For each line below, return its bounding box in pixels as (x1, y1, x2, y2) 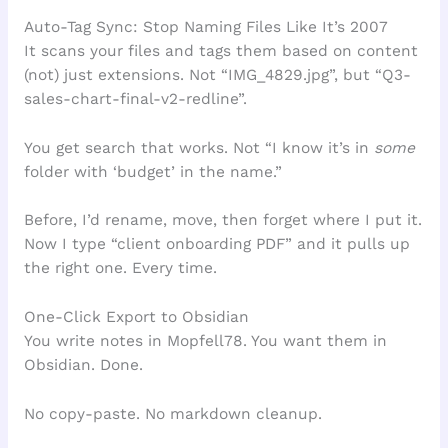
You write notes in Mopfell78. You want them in (23, 332, 387, 351)
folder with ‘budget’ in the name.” (23, 162, 282, 181)
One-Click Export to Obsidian (23, 308, 249, 327)
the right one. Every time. (23, 259, 217, 278)
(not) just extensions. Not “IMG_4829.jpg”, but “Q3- (23, 65, 411, 84)
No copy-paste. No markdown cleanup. (23, 405, 322, 424)
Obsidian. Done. (23, 356, 143, 375)
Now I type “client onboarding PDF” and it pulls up (23, 235, 410, 254)
